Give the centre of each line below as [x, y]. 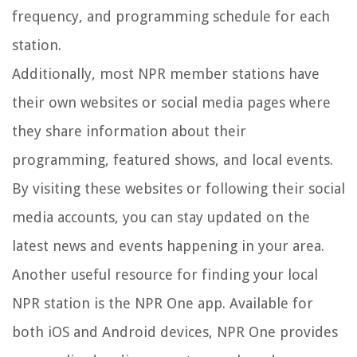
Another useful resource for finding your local [165, 275]
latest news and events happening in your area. [168, 246]
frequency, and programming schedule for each [171, 17]
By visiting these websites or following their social [178, 189]
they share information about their [129, 131]
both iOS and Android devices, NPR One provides [175, 332]
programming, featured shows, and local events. [173, 160]
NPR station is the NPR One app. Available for [163, 304]
